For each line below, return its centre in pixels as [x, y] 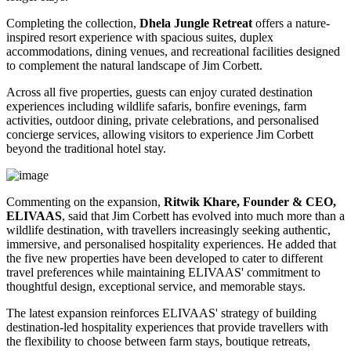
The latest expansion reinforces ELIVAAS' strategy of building [161, 313]
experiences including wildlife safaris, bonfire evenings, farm [156, 106]
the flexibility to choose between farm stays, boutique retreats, [158, 341]
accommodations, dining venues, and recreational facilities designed [173, 51]
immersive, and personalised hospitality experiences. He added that [171, 244]
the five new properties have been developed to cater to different [165, 258]
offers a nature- [291, 23]
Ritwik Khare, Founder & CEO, [250, 201]
